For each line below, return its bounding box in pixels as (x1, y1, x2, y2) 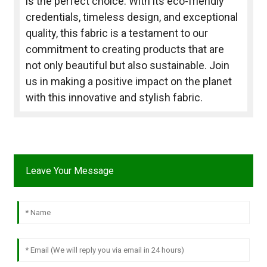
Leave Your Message (25, 165, 114, 177)
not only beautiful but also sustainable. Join (25, 59, 229, 72)
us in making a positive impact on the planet (25, 75, 232, 88)
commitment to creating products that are (25, 43, 224, 56)
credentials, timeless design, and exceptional (25, 11, 238, 24)
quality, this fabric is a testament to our (25, 27, 208, 40)
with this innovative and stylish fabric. (25, 91, 203, 104)
